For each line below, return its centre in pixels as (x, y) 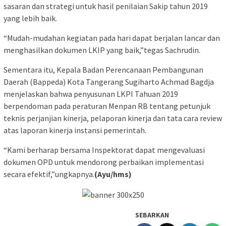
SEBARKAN (152, 215)
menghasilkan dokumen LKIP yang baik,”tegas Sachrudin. (102, 50)
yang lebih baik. (30, 18)
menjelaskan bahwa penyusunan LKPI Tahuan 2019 (91, 94)
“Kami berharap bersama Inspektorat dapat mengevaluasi (104, 150)
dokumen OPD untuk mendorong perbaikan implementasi (104, 162)
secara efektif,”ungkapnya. (49, 174)
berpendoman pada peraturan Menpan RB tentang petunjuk (107, 106)
